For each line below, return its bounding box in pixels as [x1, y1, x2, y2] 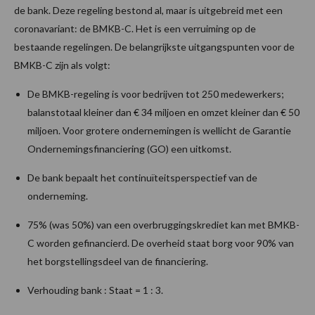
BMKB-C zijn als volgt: [14, 58, 110, 71]
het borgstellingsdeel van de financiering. [27, 255, 208, 267]
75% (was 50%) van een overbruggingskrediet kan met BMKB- [27, 218, 300, 231]
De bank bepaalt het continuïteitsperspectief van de [27, 171, 257, 184]
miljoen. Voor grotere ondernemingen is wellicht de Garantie [27, 124, 291, 136]
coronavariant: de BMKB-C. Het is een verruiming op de [14, 22, 256, 34]
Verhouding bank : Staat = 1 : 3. [27, 283, 163, 296]
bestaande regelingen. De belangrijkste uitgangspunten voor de [14, 40, 295, 53]
